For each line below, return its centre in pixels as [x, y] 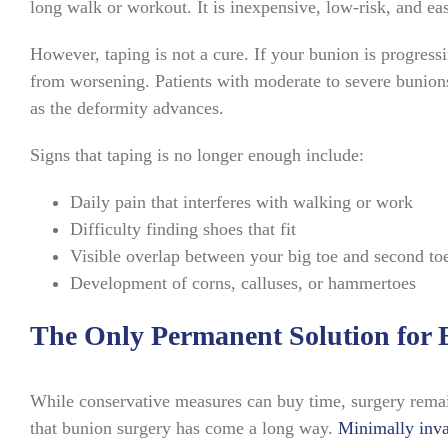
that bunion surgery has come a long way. [181, 427]
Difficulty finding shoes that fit [182, 228]
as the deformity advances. [126, 107]
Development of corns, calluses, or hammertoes [242, 282]
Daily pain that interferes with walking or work [241, 201]
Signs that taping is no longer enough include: [196, 154]
